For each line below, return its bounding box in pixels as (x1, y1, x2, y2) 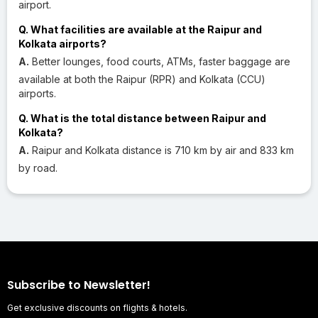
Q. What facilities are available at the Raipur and (18, 23, 262, 35)
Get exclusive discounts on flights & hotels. (7, 302, 187, 313)
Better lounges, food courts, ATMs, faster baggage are (29, 55, 290, 67)
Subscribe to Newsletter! (7, 276, 150, 293)
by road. (18, 161, 57, 174)
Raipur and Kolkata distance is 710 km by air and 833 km (29, 143, 294, 156)
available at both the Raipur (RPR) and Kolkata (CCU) (18, 72, 265, 85)
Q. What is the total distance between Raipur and (18, 111, 266, 124)
